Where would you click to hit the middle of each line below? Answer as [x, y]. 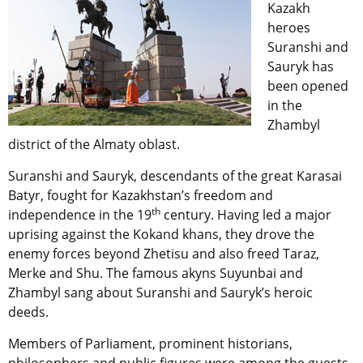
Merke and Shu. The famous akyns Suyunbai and [156, 273]
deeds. [28, 312]
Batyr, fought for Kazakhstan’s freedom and [141, 196]
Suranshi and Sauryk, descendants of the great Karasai [175, 176]
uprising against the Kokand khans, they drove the [161, 235]
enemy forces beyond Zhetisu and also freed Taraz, [164, 254]
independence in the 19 [80, 215]
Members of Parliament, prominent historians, [150, 344]
